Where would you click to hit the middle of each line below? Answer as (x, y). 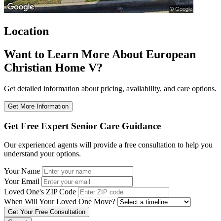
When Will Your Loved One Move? (60, 202)
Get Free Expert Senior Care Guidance (82, 126)
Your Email (22, 182)
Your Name (22, 171)
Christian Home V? (53, 68)
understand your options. (42, 154)
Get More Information (38, 107)
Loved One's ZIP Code (40, 192)
